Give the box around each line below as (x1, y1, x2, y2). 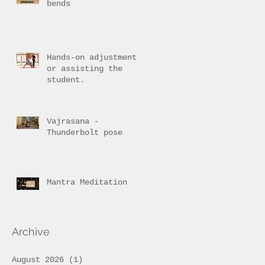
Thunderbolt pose (47, 127, 122, 137)
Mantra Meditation (47, 177, 127, 187)
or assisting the (47, 63, 122, 73)
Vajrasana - (47, 116, 99, 126)
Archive (12, 225, 50, 238)
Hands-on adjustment (47, 52, 137, 62)
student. (47, 75, 85, 85)
